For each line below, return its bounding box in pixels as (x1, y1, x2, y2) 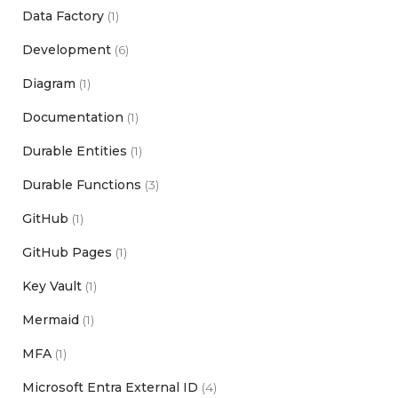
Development (22, 41, 111, 58)
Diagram (22, 75, 76, 92)
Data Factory (22, 7, 104, 24)
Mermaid (22, 311, 79, 328)
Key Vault (22, 277, 82, 294)
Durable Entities (22, 142, 127, 159)
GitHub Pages (22, 243, 112, 260)
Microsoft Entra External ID (22, 378, 198, 395)
